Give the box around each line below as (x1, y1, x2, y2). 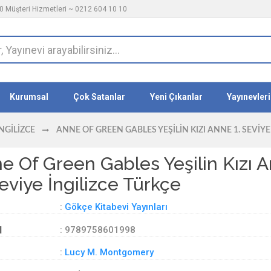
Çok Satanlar (73, 92, 125, 102)
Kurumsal (10, 92, 49, 102)
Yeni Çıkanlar (149, 92, 203, 102)
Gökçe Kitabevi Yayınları (65, 201, 168, 212)
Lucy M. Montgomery (65, 247, 154, 258)
